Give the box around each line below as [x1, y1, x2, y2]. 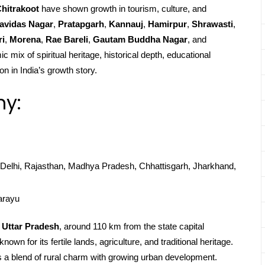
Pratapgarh [58, 19, 104, 29]
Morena [9, 34, 41, 44]
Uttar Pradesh [2, 221, 59, 231]
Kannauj [109, 19, 143, 29]
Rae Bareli [46, 34, 88, 44]
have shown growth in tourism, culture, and [39, 4, 206, 14]
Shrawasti [192, 19, 233, 29]
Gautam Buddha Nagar [93, 34, 188, 44]
